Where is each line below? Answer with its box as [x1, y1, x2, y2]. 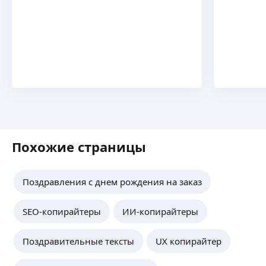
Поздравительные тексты [23, 235, 134, 247]
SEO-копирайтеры [23, 205, 101, 217]
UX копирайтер [156, 235, 221, 247]
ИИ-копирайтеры [122, 205, 198, 217]
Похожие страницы [12, 137, 146, 156]
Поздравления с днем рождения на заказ [23, 175, 202, 188]
